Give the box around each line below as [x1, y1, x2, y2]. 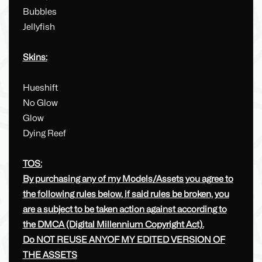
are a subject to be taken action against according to [22, 204, 227, 215]
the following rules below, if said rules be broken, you [22, 189, 229, 200]
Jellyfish [22, 22, 55, 33]
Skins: [22, 52, 47, 63]
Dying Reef [22, 128, 66, 139]
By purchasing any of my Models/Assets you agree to [22, 174, 233, 185]
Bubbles [22, 6, 57, 18]
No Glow [22, 98, 58, 109]
